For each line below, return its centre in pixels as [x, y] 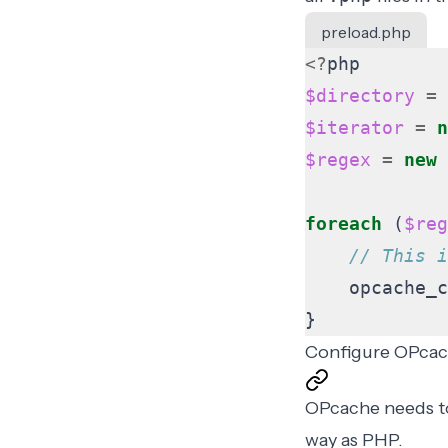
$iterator [354, 127]
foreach [343, 223]
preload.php [365, 32]
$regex [337, 159]
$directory [359, 95]
